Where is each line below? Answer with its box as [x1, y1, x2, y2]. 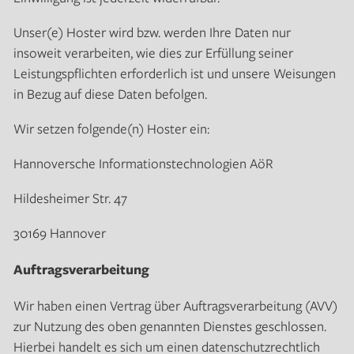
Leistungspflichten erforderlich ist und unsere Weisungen [13, 64, 336, 83]
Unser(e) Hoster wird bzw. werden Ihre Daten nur [13, 23, 291, 42]
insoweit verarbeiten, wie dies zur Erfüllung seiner [13, 43, 293, 62]
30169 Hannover [13, 224, 106, 243]
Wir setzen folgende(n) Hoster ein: [13, 119, 209, 138]
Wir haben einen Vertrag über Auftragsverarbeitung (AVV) [13, 296, 337, 314]
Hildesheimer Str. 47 [13, 189, 127, 208]
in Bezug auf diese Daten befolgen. [13, 85, 207, 104]
